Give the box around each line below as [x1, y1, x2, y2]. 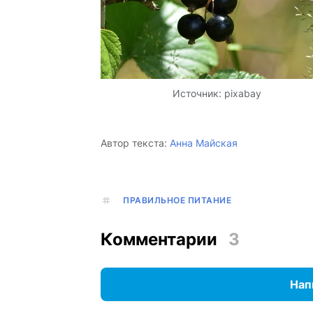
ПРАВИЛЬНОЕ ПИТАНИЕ [123, 195, 231, 206]
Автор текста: [101, 137, 167, 150]
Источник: [172, 87, 224, 100]
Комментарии [101, 229, 217, 250]
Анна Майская [170, 137, 238, 150]
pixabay [224, 87, 261, 100]
